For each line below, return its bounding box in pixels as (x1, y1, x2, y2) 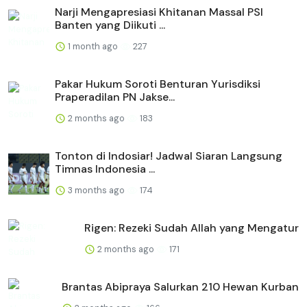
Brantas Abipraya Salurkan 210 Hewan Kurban (62, 279, 299, 294)
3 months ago (66, 184, 127, 196)
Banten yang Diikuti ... (55, 17, 165, 32)
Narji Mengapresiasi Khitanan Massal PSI (55, 4, 263, 19)
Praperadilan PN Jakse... (55, 89, 175, 104)
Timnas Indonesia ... (55, 161, 155, 176)
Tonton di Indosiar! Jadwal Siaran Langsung (55, 148, 282, 163)
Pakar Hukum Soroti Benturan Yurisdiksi (55, 76, 260, 91)
